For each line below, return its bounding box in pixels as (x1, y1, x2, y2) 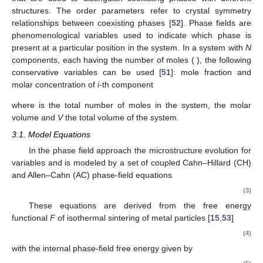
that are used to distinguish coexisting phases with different (12, 33, 251, 43)
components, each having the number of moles (12, 95, 194, 105)
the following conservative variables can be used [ (12, 107, 214, 117)
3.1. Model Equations (12, 202, 90, 212)
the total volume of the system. (114, 186, 231, 195)
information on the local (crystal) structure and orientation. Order (12, 9, 251, 19)
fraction (12, 120, 42, 130)
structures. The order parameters (12, 46, 144, 56)
